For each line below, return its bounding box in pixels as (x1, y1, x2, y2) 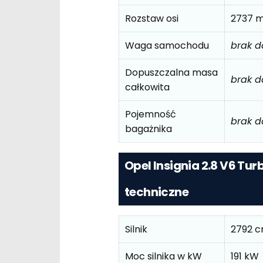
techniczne (124, 183, 189, 200)
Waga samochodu (125, 39, 209, 53)
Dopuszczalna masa (125, 66, 218, 80)
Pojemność (125, 107, 176, 122)
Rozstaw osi (125, 12, 178, 26)
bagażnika (125, 122, 172, 136)
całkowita (125, 80, 170, 95)
